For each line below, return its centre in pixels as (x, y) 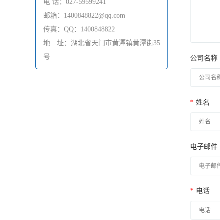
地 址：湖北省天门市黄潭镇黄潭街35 (102, 43)
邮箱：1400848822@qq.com (84, 15)
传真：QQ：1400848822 (79, 29)
